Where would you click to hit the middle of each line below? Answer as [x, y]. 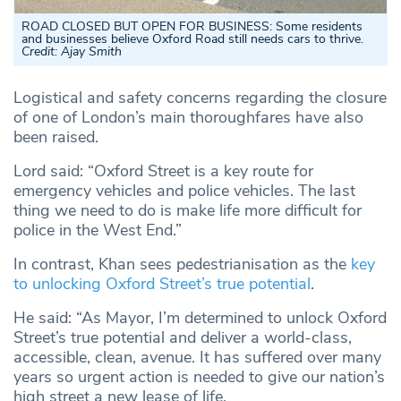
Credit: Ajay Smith [72, 52]
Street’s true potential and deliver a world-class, [183, 338]
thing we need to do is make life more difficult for [188, 211]
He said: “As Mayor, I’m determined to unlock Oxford [200, 318]
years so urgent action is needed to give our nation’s [199, 377]
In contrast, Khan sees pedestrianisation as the [182, 264]
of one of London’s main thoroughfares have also [188, 118]
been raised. [56, 137]
